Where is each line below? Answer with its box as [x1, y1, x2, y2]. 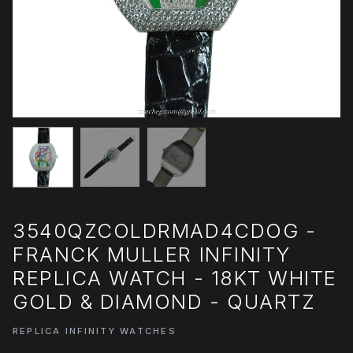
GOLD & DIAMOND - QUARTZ [13, 288, 316, 314]
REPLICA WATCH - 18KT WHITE [13, 265, 337, 290]
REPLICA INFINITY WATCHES [13, 325, 176, 337]
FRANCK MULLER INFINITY [13, 241, 291, 266]
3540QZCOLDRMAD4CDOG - [13, 217, 317, 243]
